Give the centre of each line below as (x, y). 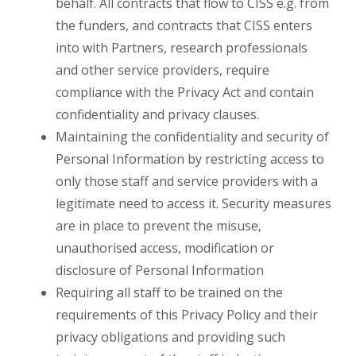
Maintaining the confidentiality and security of (192, 137)
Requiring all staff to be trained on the (169, 292)
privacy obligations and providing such (170, 337)
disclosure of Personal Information (160, 270)
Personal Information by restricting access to (190, 159)
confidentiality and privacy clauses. (157, 114)
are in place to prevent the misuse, (159, 226)
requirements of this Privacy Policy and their (187, 315)
